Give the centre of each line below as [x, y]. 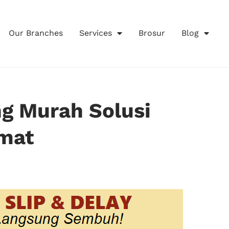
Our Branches [36, 33]
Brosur [152, 33]
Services [95, 33]
